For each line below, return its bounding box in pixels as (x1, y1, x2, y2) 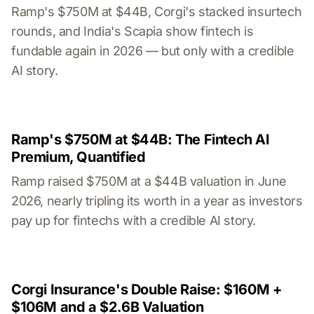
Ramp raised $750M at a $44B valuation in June (11, 174, 287, 189)
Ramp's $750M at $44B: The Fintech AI (11, 131, 270, 149)
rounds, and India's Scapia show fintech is (11, 24, 254, 39)
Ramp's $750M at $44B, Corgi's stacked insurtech (11, 4, 302, 20)
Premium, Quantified (11, 149, 146, 166)
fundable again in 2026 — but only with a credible (11, 43, 294, 59)
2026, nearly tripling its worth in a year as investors (11, 193, 303, 209)
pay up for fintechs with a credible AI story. (11, 213, 257, 228)
